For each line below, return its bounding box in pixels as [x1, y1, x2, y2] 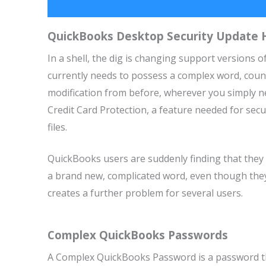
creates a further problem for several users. [47, 186, 243, 199]
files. [47, 121, 67, 134]
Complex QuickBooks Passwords [47, 227, 228, 242]
